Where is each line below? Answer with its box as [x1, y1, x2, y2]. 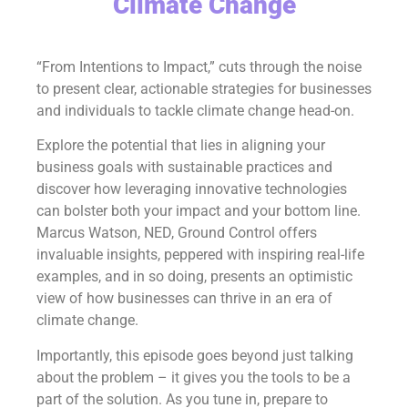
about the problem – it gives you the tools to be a [36, 368, 351, 386]
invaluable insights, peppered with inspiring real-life [36, 246, 364, 264]
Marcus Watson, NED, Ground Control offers [36, 224, 317, 242]
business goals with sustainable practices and [36, 158, 332, 177]
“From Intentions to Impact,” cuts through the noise [36, 58, 362, 76]
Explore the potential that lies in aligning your [36, 137, 325, 155]
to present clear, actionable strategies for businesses [36, 80, 372, 97]
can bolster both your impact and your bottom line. [36, 202, 361, 220]
